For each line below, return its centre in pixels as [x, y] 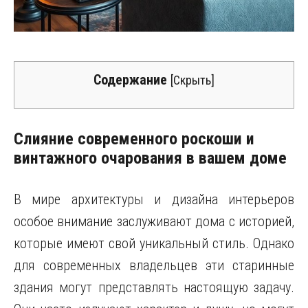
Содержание [130, 80]
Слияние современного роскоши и [134, 139]
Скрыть [192, 80]
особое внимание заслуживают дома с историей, [154, 221]
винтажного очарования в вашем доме [150, 158]
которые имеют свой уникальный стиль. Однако [154, 243]
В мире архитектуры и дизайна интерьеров [154, 199]
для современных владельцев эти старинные [154, 265]
